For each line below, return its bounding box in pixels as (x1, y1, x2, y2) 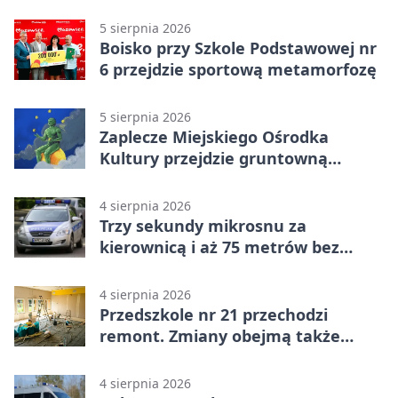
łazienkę (99, 346, 166, 368)
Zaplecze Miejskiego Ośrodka (99, 125, 329, 147)
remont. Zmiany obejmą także (99, 324, 340, 346)
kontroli (99, 257, 163, 279)
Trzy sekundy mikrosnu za (99, 214, 306, 236)
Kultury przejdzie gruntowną (99, 147, 328, 169)
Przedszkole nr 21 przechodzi (99, 303, 328, 325)
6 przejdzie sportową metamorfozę (99, 58, 377, 80)
